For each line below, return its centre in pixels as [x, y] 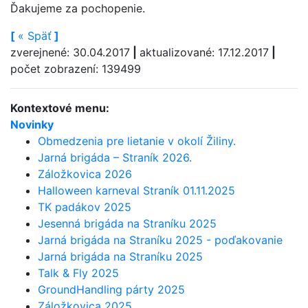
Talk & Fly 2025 [78, 273]
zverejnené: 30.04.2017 [70, 52]
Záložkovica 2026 [85, 174]
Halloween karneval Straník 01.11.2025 [136, 190]
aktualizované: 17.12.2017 [204, 52]
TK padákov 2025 [85, 207]
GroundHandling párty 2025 [111, 289]
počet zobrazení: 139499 [76, 69]
